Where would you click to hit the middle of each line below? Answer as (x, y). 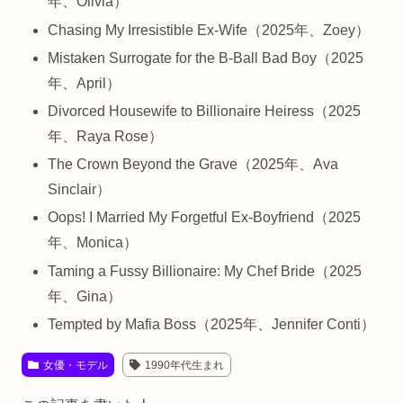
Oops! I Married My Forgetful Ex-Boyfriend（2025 (205, 218)
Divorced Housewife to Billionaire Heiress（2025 (205, 112)
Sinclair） (80, 190)
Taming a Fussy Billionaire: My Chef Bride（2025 (205, 271)
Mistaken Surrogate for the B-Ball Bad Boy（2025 (206, 58)
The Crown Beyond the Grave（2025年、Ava (193, 165)
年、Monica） (93, 243)
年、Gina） (85, 296)
